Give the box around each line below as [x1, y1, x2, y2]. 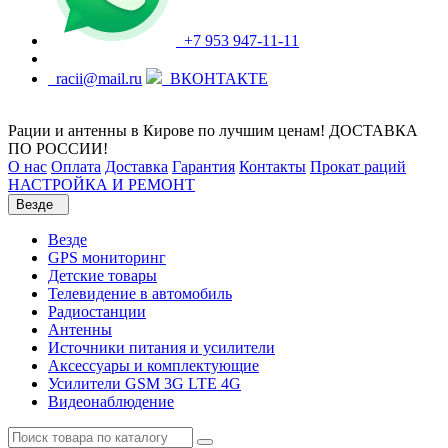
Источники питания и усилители [48, 339, 275, 356]
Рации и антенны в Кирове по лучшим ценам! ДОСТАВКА [8, 122, 418, 139]
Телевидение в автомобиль [48, 285, 232, 302]
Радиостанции [48, 303, 146, 320]
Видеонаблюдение [48, 393, 174, 410]
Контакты [239, 158, 306, 175]
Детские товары [48, 267, 157, 284]
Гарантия [172, 158, 235, 175]
